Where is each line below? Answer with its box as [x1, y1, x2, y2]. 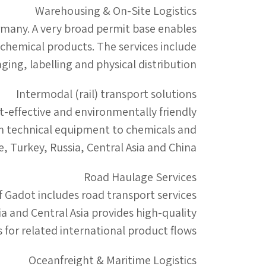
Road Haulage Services [84, 169, 197, 185]
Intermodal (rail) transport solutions [16, 86, 197, 102]
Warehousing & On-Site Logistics [35, 3, 197, 18]
